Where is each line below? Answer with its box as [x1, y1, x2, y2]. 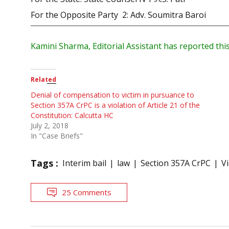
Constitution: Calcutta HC [31, 110, 118, 120]
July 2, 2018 [31, 120, 68, 130]
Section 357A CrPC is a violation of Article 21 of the [31, 100, 200, 110]
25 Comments [62, 187, 111, 197]
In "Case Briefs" [31, 130, 83, 141]
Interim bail [62, 157, 106, 169]
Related [31, 75, 56, 84]
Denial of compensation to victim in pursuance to [31, 89, 194, 100]
